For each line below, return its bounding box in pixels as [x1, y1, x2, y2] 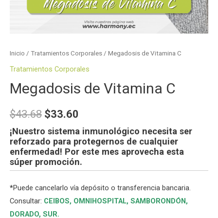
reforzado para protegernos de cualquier [10, 136, 178, 147]
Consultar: [10, 197, 44, 206]
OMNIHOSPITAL [72, 197, 127, 206]
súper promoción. [10, 157, 82, 167]
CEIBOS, [44, 197, 72, 206]
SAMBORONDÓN [130, 197, 186, 206]
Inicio [10, 49, 25, 57]
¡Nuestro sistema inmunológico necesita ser [10, 126, 192, 137]
